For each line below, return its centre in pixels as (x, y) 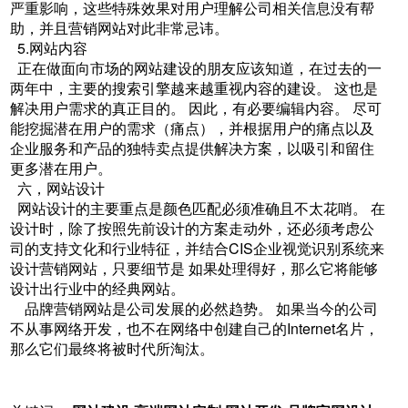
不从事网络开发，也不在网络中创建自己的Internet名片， (195, 328)
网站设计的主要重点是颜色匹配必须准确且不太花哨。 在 (198, 208)
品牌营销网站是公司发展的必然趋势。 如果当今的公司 (194, 308)
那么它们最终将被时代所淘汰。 (114, 348)
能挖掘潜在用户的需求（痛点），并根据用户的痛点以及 (193, 128)
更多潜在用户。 (61, 168)
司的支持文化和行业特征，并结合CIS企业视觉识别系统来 (198, 248)
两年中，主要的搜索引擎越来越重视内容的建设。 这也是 (194, 88)
